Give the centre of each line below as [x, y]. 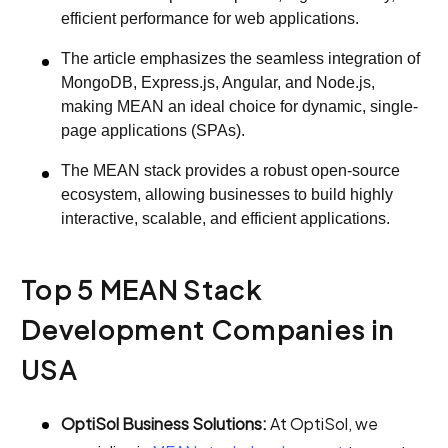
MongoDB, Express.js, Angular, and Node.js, [218, 82]
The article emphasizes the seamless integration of [240, 58]
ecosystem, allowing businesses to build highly [227, 194]
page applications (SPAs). [153, 130]
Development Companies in [208, 330]
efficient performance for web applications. [210, 18]
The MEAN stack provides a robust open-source [230, 170]
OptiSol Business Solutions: [164, 424]
